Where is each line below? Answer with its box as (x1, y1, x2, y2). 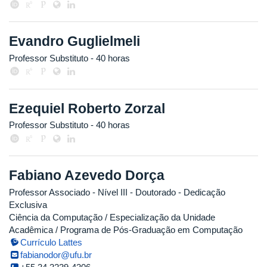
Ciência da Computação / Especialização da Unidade (9, 212, 215, 222)
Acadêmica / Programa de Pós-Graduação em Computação (9, 224, 243, 235)
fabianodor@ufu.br (20, 249, 92, 260)
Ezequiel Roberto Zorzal (9, 100, 165, 116)
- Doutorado (128, 187, 176, 197)
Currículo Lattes (20, 237, 83, 247)
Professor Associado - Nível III (9, 187, 128, 197)
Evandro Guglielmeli (9, 33, 140, 49)
